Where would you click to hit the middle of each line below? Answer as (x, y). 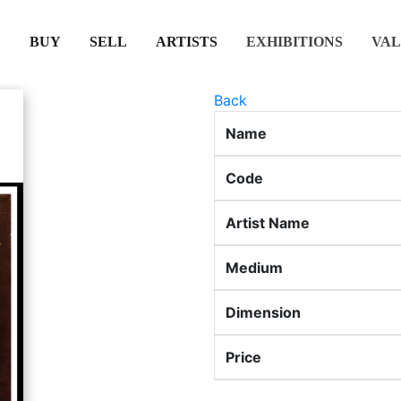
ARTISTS (186, 41)
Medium (254, 268)
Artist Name (268, 223)
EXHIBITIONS (294, 41)
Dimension (263, 312)
